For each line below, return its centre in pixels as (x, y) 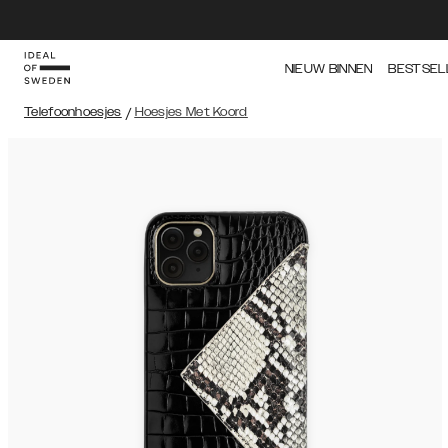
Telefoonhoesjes (73, 111)
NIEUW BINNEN (328, 69)
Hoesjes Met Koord (191, 111)
